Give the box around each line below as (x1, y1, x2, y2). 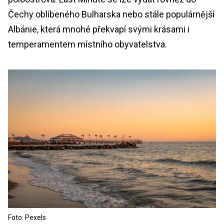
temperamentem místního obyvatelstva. (8, 38, 167, 49)
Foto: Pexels (8, 213, 46, 221)
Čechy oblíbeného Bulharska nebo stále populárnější (8, 8, 214, 19)
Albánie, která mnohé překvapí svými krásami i (8, 23, 189, 34)
